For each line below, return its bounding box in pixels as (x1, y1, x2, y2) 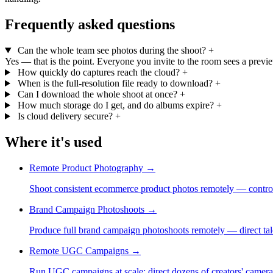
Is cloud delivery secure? (17, 111, 113, 122)
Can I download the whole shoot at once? (17, 89, 177, 100)
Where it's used (5, 133, 102, 150)
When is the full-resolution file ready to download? (17, 78, 213, 89)
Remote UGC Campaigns (29, 245, 131, 256)
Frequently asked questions (5, 16, 175, 33)
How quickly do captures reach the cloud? (17, 67, 180, 78)
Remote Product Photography (29, 162, 146, 173)
